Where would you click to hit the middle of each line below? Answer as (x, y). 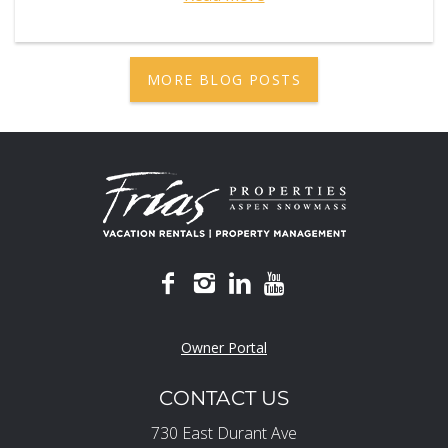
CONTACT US (224, 397)
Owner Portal (224, 347)
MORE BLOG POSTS (224, 79)
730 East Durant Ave (224, 432)
